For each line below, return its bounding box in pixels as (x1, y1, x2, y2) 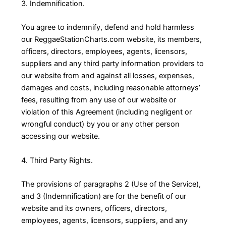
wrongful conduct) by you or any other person (21, 120, 180, 129)
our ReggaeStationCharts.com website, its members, (21, 35, 202, 44)
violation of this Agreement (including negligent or (21, 107, 192, 117)
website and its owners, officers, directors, (21, 204, 167, 213)
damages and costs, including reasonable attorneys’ (21, 83, 200, 93)
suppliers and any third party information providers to (21, 59, 204, 69)
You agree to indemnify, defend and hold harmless (21, 23, 194, 32)
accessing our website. (21, 132, 100, 141)
